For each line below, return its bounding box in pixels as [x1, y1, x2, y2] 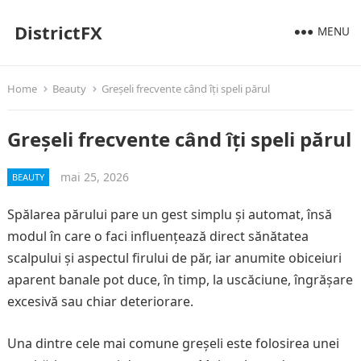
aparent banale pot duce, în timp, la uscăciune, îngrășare [6, 271, 353, 288]
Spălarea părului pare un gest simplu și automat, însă [6, 205, 332, 223]
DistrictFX [14, 20, 102, 44]
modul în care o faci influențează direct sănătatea [6, 227, 309, 245]
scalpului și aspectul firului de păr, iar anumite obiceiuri [6, 249, 342, 267]
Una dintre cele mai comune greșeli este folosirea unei [6, 334, 339, 352]
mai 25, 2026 [60, 169, 129, 185]
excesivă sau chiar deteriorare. [6, 293, 193, 310]
